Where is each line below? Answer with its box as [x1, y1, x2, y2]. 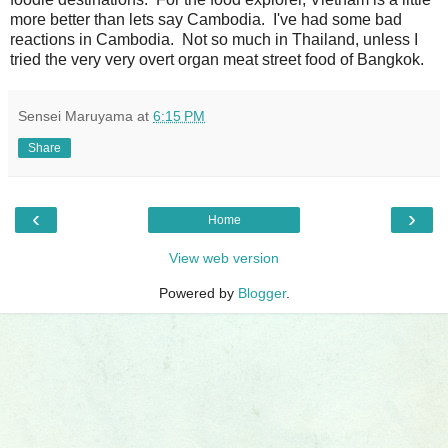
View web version [169, 249, 279, 266]
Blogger [237, 284, 286, 301]
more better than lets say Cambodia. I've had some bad [10, 10, 402, 28]
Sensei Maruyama [18, 107, 133, 124]
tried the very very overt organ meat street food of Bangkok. [10, 50, 424, 68]
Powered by [158, 284, 238, 301]
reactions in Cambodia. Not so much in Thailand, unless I [10, 30, 418, 48]
